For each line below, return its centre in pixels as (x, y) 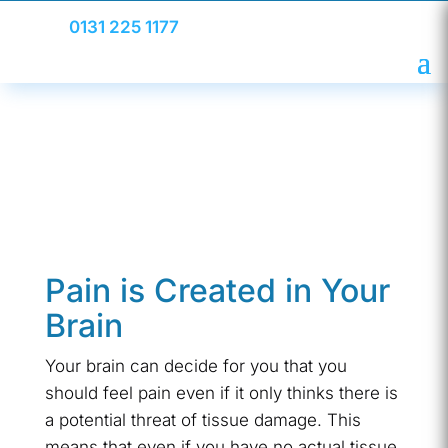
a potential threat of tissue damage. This (202, 419)
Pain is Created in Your (217, 290)
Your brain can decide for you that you (195, 365)
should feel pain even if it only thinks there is (221, 392)
